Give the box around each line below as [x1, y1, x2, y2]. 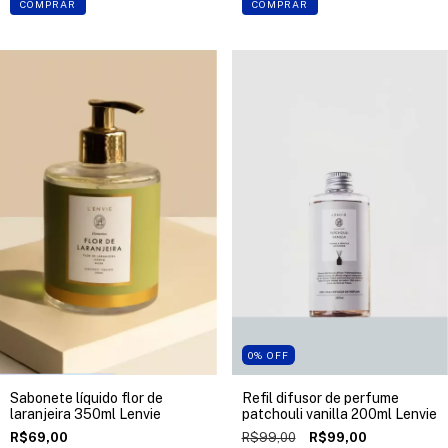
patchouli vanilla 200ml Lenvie [241, 405, 437, 422]
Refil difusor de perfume [241, 389, 399, 406]
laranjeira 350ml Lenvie [10, 405, 161, 422]
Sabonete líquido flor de [10, 389, 163, 406]
